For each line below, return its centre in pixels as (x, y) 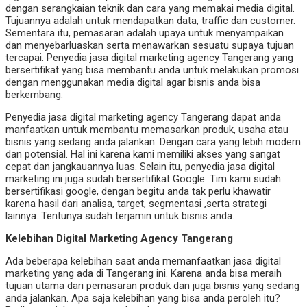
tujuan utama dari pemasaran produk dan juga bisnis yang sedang (152, 286)
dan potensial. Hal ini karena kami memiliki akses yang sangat (143, 155)
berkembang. (34, 95)
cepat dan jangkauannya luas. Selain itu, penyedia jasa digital (140, 167)
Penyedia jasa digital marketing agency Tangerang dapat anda (143, 118)
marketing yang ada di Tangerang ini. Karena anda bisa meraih (144, 274)
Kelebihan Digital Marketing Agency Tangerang (119, 239)
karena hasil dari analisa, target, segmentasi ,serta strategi (136, 204)
